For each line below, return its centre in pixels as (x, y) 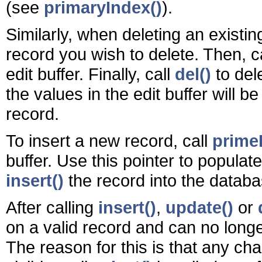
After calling (52, 207)
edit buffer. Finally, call (90, 74)
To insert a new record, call (109, 140)
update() (199, 207)
